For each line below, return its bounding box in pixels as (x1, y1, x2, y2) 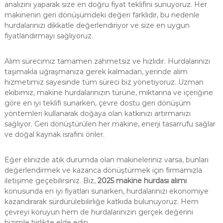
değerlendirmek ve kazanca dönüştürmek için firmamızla (4, 166, 202, 175)
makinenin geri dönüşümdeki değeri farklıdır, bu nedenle (4, 10, 200, 20)
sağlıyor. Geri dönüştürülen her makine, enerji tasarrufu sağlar (4, 119, 216, 129)
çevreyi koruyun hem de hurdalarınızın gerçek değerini (4, 208, 193, 217)
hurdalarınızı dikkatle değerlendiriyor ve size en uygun (4, 21, 190, 30)
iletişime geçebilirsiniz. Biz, (4, 176, 98, 186)
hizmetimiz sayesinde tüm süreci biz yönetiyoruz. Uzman (4, 78, 204, 87)
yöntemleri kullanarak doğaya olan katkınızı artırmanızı (4, 109, 191, 118)
